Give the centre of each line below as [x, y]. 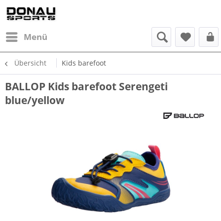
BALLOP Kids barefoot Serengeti [86, 86]
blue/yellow [35, 100]
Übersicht [30, 63]
